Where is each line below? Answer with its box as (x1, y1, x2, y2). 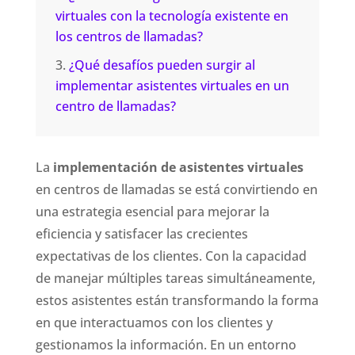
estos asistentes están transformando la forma (35, 291, 319, 309)
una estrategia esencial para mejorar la (35, 202, 269, 220)
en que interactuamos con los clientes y (35, 313, 273, 331)
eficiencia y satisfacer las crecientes (35, 224, 248, 242)
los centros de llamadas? (55, 27, 203, 45)
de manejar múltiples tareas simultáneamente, (35, 269, 315, 287)
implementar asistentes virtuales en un (55, 76, 289, 94)
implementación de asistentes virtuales (52, 158, 303, 176)
